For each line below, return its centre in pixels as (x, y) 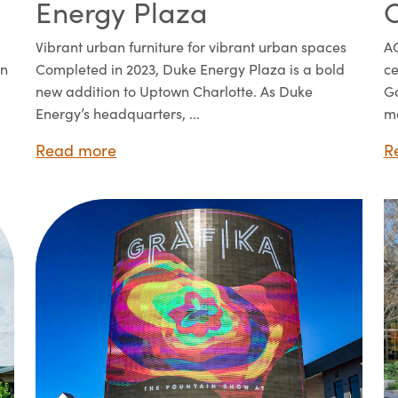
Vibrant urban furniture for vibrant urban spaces (191, 47)
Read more (76, 151)
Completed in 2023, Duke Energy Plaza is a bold (191, 69)
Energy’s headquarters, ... (118, 114)
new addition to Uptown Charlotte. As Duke (175, 92)
